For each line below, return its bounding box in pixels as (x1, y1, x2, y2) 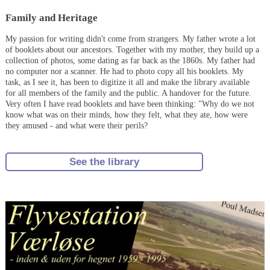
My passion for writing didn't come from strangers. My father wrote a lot (5, 34, 256, 43)
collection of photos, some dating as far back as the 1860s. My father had (5, 55, 255, 65)
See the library (69, 155, 139, 168)
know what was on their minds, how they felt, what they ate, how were (5, 110, 248, 119)
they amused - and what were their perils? (5, 121, 148, 130)
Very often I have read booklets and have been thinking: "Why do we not (5, 99, 254, 108)
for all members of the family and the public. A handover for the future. (5, 88, 251, 98)
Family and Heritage (5, 11, 98, 24)
